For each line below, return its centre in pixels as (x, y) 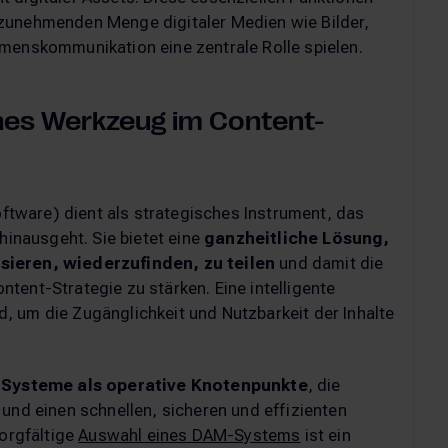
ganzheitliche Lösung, (294, 237)
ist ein (325, 435)
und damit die (329, 262)
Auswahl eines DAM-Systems (189, 435)
